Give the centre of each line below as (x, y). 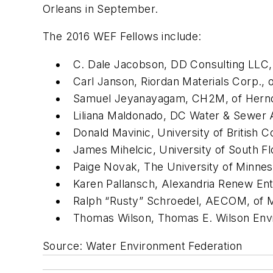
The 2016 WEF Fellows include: (122, 37)
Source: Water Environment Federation (143, 246)
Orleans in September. (101, 9)
